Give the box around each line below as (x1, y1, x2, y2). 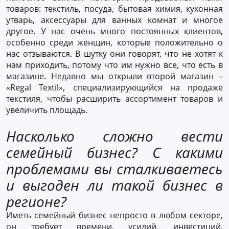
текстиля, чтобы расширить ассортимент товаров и (6, 93, 223, 104)
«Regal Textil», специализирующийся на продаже (6, 82, 223, 93)
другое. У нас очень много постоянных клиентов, (6, 26, 223, 37)
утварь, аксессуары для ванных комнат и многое (6, 14, 223, 26)
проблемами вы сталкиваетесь (6, 159, 223, 178)
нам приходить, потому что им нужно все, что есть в (6, 59, 223, 71)
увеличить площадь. (6, 104, 87, 116)
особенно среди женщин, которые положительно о (6, 37, 223, 48)
